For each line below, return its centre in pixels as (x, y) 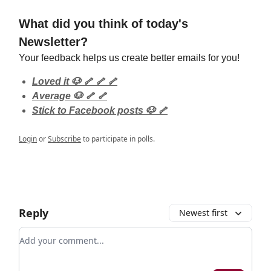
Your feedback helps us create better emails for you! (129, 57)
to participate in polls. (118, 139)
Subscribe (64, 139)
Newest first (203, 212)
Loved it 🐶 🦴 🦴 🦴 (75, 81)
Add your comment (63, 234)
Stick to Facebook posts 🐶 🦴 (100, 110)
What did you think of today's (103, 23)
